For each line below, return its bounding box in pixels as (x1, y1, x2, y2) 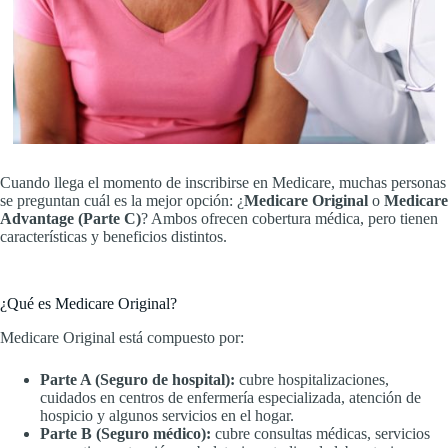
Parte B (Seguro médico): (40, 425, 211, 443)
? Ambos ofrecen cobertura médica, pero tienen (141, 210, 438, 228)
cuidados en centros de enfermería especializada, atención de (40, 389, 421, 407)
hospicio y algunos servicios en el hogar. (40, 407, 294, 425)
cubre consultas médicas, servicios (211, 425, 430, 443)
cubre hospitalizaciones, (235, 371, 389, 389)
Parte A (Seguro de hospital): (40, 371, 235, 389)
